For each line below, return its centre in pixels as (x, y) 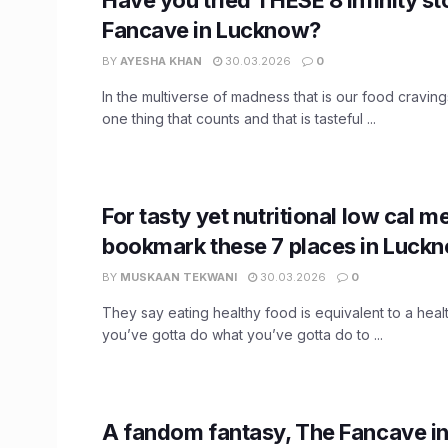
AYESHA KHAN (161, 60)
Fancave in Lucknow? (211, 29)
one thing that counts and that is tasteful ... (239, 118)
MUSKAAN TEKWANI (178, 276)
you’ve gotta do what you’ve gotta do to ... (242, 334)
